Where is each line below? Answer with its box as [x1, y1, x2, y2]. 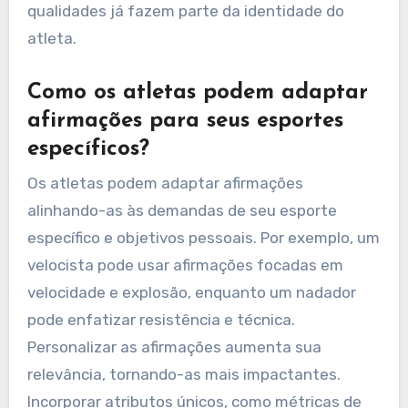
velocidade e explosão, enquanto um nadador [26, 283, 356, 302]
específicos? [26, 138, 149, 160]
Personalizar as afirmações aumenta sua [26, 338, 321, 357]
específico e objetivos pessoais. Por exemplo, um [26, 229, 380, 248]
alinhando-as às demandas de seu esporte [26, 201, 337, 220]
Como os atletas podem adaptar [26, 81, 368, 104]
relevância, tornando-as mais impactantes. [26, 365, 341, 384]
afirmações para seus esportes [26, 109, 343, 132]
